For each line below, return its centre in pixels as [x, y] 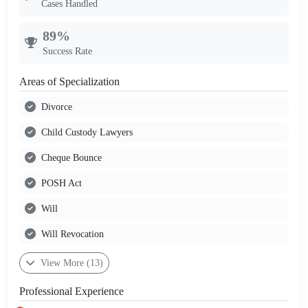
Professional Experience [71, 291]
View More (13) [72, 263]
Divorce [57, 107]
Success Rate [67, 51]
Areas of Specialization [69, 81]
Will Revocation [73, 234]
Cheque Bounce [71, 157]
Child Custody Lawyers [87, 132]
